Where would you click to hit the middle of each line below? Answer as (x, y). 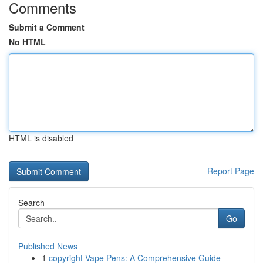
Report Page (231, 171)
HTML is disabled (41, 138)
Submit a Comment (47, 27)
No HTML (27, 42)
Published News (48, 246)
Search (31, 203)
